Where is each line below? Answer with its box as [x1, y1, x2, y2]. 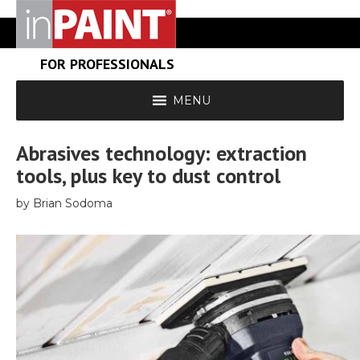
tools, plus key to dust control [16, 162, 280, 189]
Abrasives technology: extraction [16, 140, 307, 166]
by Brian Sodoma [16, 196, 112, 211]
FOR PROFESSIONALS [40, 55, 174, 73]
